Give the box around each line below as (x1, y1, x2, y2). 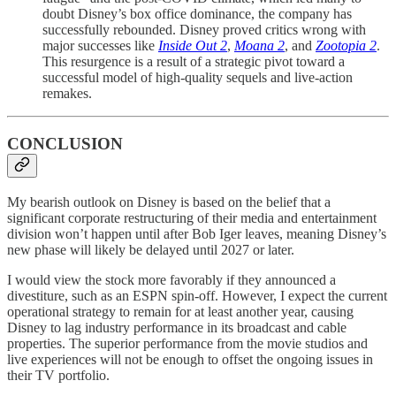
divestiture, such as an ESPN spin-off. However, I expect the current (7, 287, 387, 303)
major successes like (42, 38, 158, 54)
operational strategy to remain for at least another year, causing (7, 303, 354, 319)
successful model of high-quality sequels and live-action (42, 70, 353, 86)
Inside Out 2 (158, 38, 227, 54)
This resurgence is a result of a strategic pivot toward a (42, 54, 345, 70)
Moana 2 (234, 38, 285, 54)
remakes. (42, 86, 92, 102)
